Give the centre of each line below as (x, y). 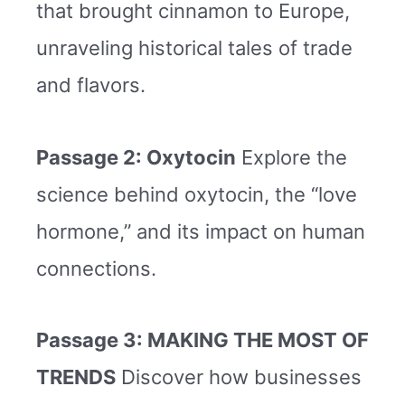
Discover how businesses (239, 377)
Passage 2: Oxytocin (136, 157)
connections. (96, 268)
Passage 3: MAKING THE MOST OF (202, 340)
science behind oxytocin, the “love (197, 194)
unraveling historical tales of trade (194, 48)
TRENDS (76, 377)
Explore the (292, 157)
